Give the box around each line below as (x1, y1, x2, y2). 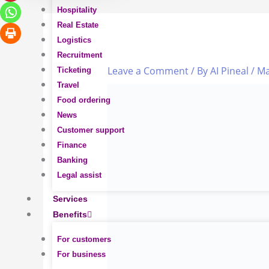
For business (57, 250, 106, 259)
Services (53, 194, 88, 204)
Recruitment (57, 50, 102, 59)
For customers (57, 235, 111, 244)
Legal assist (57, 171, 101, 180)
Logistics (57, 35, 91, 44)
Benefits (53, 210, 87, 219)
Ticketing (57, 65, 91, 74)
